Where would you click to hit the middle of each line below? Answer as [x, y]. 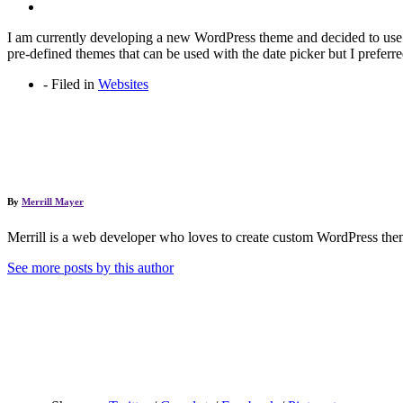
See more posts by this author [90, 267]
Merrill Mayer [53, 201]
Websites [123, 84]
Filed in [75, 84]
